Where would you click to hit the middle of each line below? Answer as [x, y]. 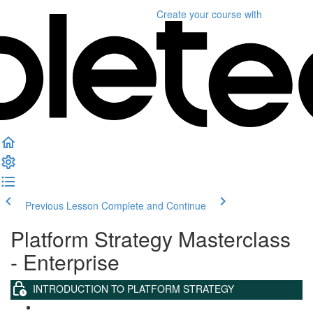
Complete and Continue [154, 205]
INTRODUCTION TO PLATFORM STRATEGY [133, 288]
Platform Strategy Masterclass [151, 239]
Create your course [199, 14]
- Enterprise [65, 262]
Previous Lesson [62, 205]
